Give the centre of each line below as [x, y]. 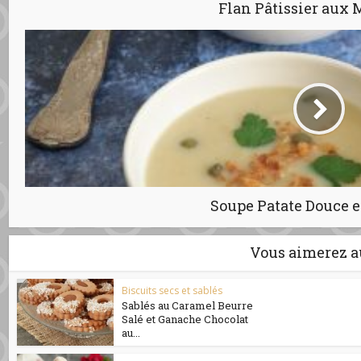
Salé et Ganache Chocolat [185, 320]
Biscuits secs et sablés [172, 291]
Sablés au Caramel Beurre [188, 306]
